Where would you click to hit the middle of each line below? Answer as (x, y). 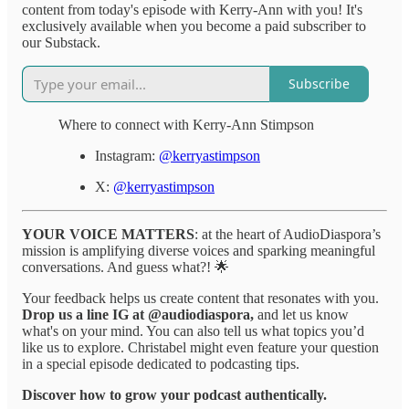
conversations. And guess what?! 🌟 (126, 267)
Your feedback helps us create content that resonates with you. (200, 298)
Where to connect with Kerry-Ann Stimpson (186, 124)
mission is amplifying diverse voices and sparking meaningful (199, 250)
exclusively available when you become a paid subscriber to (194, 26)
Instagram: (127, 155)
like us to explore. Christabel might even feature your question (200, 347)
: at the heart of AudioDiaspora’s (288, 234)
